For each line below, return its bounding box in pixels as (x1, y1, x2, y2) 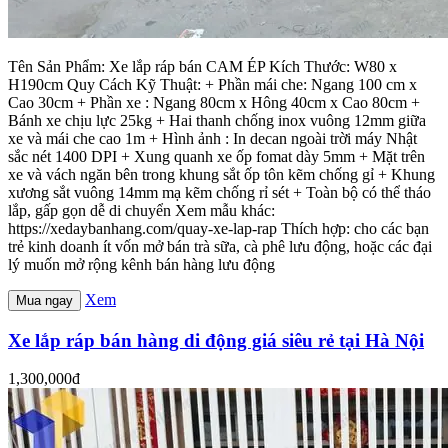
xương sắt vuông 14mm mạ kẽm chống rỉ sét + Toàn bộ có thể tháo (8, 183, 431, 201)
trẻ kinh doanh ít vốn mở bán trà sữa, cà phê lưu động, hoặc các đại (8, 237, 432, 255)
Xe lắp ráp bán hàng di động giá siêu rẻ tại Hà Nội (8, 329, 424, 351)
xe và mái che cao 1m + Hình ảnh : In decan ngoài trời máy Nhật (8, 129, 417, 147)
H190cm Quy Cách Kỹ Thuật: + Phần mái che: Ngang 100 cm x (8, 75, 417, 93)
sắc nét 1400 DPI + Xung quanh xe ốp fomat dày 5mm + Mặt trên (8, 147, 425, 165)
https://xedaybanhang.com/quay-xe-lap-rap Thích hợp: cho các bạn (8, 219, 429, 237)
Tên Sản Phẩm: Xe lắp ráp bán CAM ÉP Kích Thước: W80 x (8, 57, 397, 75)
